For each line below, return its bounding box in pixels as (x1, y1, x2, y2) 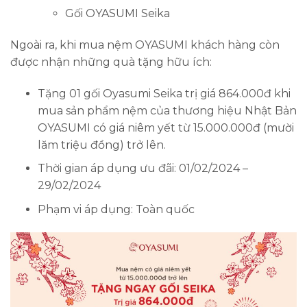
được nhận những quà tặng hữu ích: (10, 55, 214, 69)
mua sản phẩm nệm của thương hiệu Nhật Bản (38, 103, 297, 117)
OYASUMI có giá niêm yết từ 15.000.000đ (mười (38, 121, 294, 134)
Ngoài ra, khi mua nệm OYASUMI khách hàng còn (10, 38, 280, 51)
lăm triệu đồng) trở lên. (38, 138, 166, 151)
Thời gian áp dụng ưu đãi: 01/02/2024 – (38, 162, 248, 175)
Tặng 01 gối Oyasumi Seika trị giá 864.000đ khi (38, 86, 291, 100)
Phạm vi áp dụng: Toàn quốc (38, 202, 195, 216)
